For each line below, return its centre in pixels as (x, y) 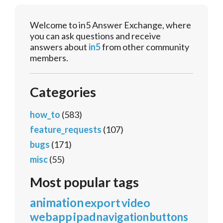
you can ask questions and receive (95, 36)
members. (49, 58)
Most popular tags (84, 182)
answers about (59, 47)
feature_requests (66, 130)
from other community (145, 47)
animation (57, 203)
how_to (45, 115)
